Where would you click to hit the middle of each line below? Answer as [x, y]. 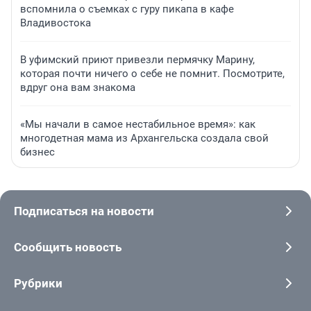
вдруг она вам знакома [78, 88]
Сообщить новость [68, 247]
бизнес [37, 152]
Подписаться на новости [84, 211]
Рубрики [38, 284]
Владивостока [56, 23]
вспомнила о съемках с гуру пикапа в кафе [127, 9]
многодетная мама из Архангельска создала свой [144, 138]
